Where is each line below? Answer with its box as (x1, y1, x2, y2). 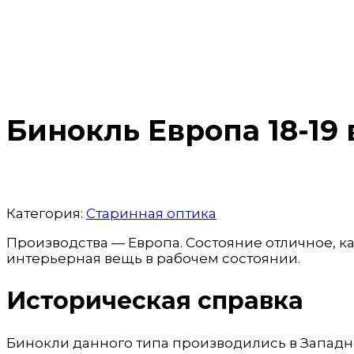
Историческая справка (6, 285, 303, 315)
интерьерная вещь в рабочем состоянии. (6, 250, 300, 266)
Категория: (6, 205, 86, 221)
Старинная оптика (86, 205, 217, 221)
